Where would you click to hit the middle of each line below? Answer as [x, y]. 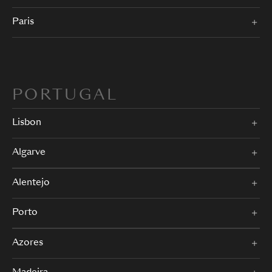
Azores [28, 243]
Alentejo [31, 183]
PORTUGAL [65, 96]
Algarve [29, 152]
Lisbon [27, 123]
